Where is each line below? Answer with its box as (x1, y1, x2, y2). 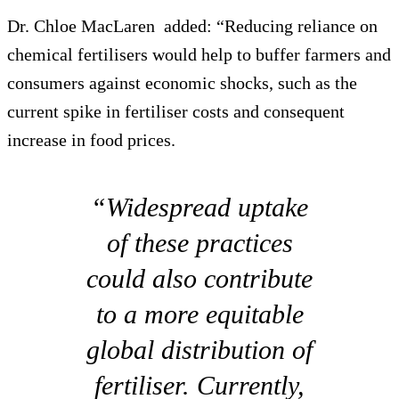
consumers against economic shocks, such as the (7, 72, 357, 93)
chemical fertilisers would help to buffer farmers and (7, 44, 391, 64)
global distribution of (86, 334, 313, 364)
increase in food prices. (7, 129, 175, 150)
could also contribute (86, 263, 313, 293)
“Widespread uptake (91, 191, 308, 222)
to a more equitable (95, 298, 304, 329)
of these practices (106, 227, 293, 257)
